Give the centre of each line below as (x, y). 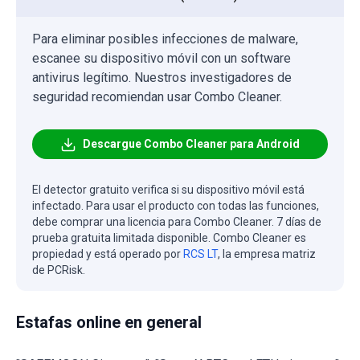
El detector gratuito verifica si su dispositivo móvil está (168, 190)
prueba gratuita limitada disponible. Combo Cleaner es (169, 238)
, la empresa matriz (267, 254)
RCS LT (200, 254)
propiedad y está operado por (108, 254)
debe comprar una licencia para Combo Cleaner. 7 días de (177, 222)
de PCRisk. (59, 270)
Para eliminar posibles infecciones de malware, (165, 39)
